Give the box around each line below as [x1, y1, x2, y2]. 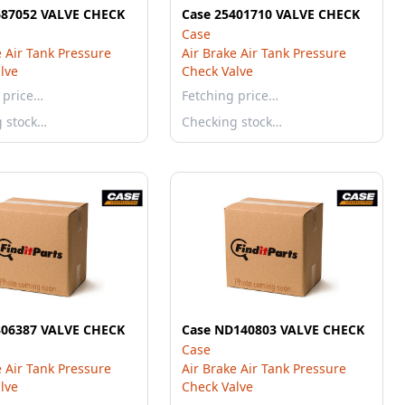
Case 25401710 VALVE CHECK [182, 5, 360, 23]
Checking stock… [182, 113, 282, 130]
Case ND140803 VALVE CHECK [182, 321, 364, 338]
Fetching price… [182, 87, 278, 104]
